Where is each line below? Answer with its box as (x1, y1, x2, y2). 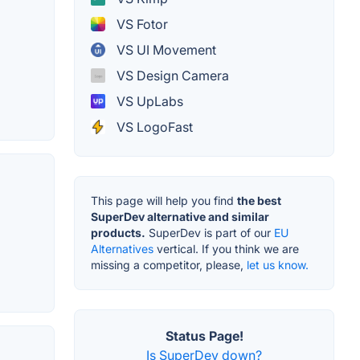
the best (237, 194, 281, 208)
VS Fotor (113, 16, 168, 33)
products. (91, 226, 145, 240)
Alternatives (91, 242, 153, 256)
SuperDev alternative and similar (91, 210, 269, 224)
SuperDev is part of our (145, 226, 274, 240)
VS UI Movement (113, 42, 216, 59)
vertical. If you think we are (153, 242, 299, 256)
